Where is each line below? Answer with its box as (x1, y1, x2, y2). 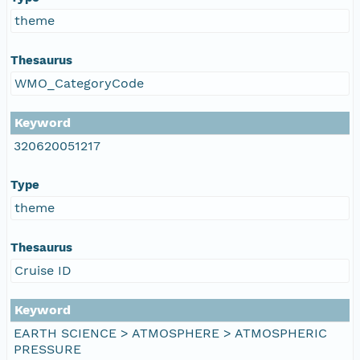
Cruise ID (14, 262, 72, 278)
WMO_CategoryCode (14, 75, 144, 91)
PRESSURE (14, 341, 81, 357)
